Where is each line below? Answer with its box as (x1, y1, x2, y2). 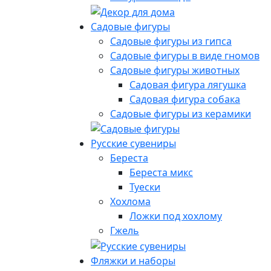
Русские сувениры (91, 137, 176, 151)
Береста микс (129, 166, 193, 180)
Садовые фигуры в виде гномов (110, 48, 260, 62)
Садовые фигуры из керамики (110, 106, 251, 120)
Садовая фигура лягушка (129, 77, 246, 91)
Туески (129, 180, 160, 194)
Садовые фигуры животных (110, 63, 240, 77)
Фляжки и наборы (91, 254, 175, 268)
